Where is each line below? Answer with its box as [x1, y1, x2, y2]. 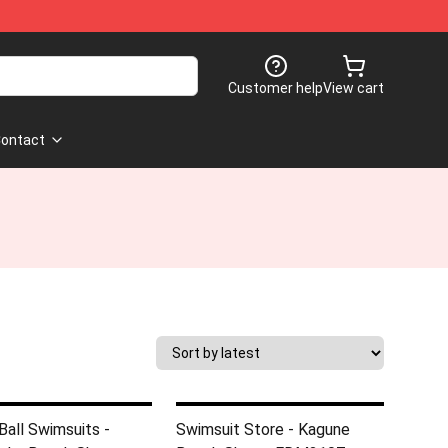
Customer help [228, 80, 323, 96]
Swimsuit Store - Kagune [176, 420, 350, 439]
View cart [323, 80, 384, 96]
